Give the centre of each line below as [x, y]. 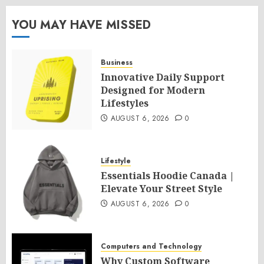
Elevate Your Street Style [161, 188]
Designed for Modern [153, 90]
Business [117, 62]
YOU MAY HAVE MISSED [81, 25]
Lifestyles [125, 103]
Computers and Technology [151, 246]
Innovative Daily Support [163, 77]
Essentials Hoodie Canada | [168, 175]
